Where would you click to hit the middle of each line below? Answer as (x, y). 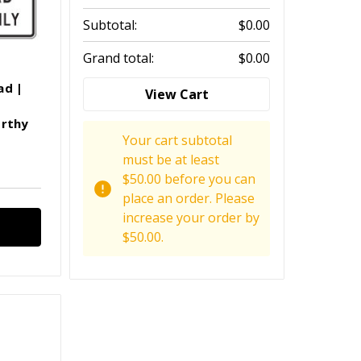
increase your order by (191, 218)
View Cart (176, 95)
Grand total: (119, 58)
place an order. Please (189, 199)
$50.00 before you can (189, 179)
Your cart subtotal (178, 141)
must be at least (171, 160)
